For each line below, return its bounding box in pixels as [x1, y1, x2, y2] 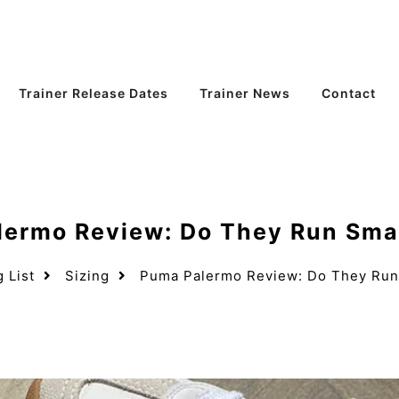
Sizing [65, 267, 110, 284]
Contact [321, 85, 376, 101]
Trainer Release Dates [18, 85, 168, 101]
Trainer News [199, 85, 290, 101]
